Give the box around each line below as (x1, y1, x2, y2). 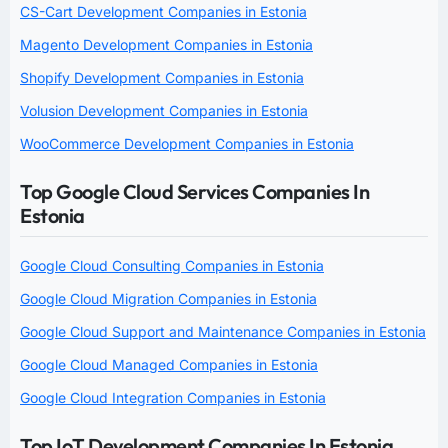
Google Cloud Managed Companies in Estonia (20, 355, 318, 373)
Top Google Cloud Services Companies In (20, 178, 369, 204)
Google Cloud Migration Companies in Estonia (20, 289, 317, 307)
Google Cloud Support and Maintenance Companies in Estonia (20, 322, 426, 340)
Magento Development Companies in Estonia (20, 35, 313, 53)
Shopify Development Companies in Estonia (20, 68, 304, 86)
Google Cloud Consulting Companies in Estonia (20, 256, 324, 274)
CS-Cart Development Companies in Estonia (20, 2, 307, 20)
